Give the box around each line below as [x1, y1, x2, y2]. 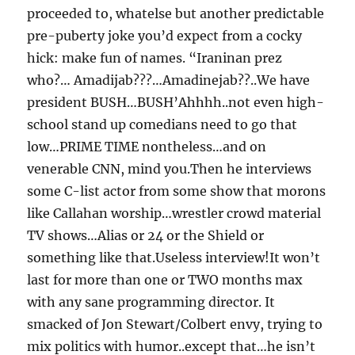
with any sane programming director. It [27, 294, 276, 311]
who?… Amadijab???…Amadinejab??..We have [27, 72, 311, 89]
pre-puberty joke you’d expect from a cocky [27, 28, 303, 44]
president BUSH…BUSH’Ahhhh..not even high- [27, 94, 325, 111]
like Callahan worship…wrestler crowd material [27, 205, 322, 222]
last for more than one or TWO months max [27, 272, 303, 288]
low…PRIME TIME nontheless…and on [27, 139, 267, 155]
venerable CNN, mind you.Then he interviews [27, 161, 312, 177]
